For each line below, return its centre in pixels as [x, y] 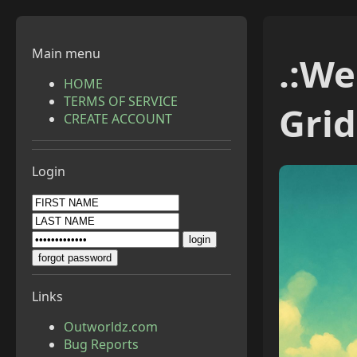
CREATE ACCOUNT [118, 119]
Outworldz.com [111, 327]
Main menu [66, 53]
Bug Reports [101, 344]
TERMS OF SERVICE [121, 101]
